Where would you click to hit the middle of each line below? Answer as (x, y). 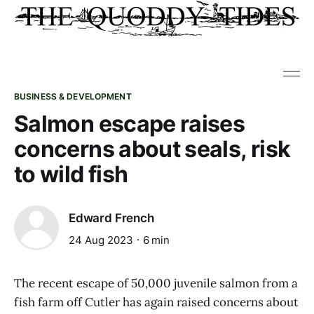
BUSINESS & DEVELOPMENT (73, 96)
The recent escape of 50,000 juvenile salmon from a (156, 283)
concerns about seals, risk (152, 149)
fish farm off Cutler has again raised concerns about (156, 302)
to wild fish (71, 174)
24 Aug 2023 (101, 240)
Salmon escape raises (130, 124)
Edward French (111, 218)
